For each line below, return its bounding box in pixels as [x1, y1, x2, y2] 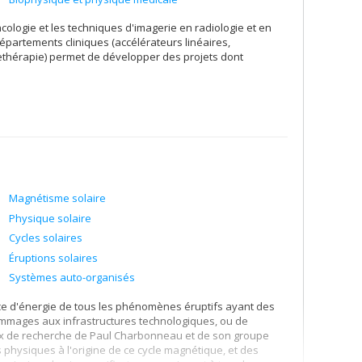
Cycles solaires [9, 230, 82, 245]
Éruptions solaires [9, 250, 98, 265]
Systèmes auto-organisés [9, 270, 135, 284]
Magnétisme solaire [9, 191, 106, 205]
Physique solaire [9, 210, 91, 225]
